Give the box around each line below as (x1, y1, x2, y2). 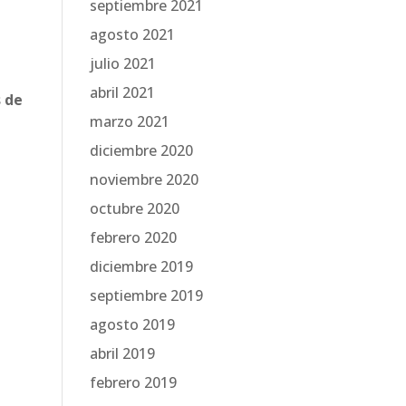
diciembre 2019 (89, 256, 193, 276)
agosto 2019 (89, 314, 175, 334)
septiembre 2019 (89, 285, 203, 305)
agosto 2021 (89, 24, 175, 44)
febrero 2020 (89, 227, 177, 247)
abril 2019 (89, 343, 155, 363)
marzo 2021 (89, 111, 169, 131)
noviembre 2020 (89, 169, 198, 189)
